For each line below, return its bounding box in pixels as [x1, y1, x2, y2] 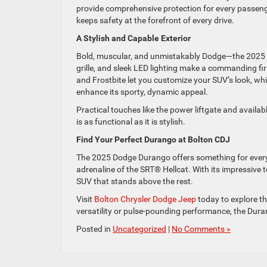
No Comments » [172, 223, 231, 234]
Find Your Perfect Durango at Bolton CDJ [76, 134, 230, 144]
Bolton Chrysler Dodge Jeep [94, 194, 196, 204]
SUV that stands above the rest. [76, 176, 195, 186]
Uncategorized [113, 223, 166, 234]
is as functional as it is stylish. [76, 116, 187, 126]
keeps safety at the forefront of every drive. [76, 15, 236, 25]
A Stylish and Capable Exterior [76, 33, 191, 43]
